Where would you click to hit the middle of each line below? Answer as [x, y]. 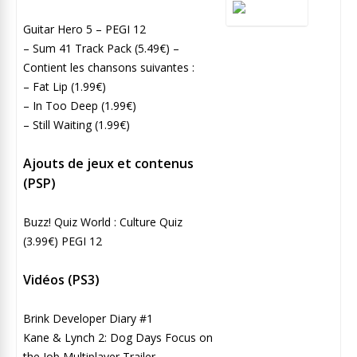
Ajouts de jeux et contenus [108, 163]
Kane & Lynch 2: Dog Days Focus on [118, 337]
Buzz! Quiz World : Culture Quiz [103, 222]
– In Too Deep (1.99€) [81, 105]
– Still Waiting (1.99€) [78, 124]
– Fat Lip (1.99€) [66, 86]
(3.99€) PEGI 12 [63, 241]
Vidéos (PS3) [61, 279]
